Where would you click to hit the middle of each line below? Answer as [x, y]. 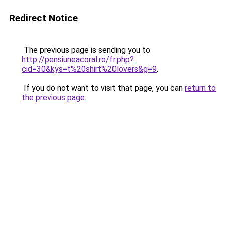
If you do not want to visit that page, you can [103, 88]
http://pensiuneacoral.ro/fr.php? [78, 60]
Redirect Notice [43, 18]
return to [200, 88]
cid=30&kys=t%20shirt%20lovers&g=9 [89, 69]
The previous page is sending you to [86, 50]
